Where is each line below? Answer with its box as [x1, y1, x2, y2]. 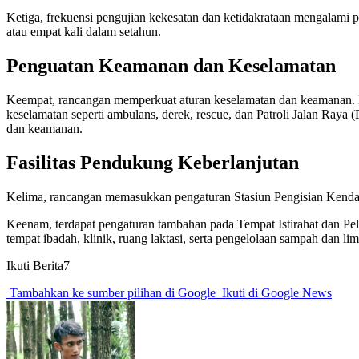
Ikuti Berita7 [6, 258, 70, 272]
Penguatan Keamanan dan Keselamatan [6, 55, 336, 77]
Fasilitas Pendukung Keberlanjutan [6, 151, 299, 173]
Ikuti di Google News [219, 285, 332, 300]
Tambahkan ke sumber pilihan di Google [6, 285, 219, 300]
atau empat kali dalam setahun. [6, 25, 161, 39]
